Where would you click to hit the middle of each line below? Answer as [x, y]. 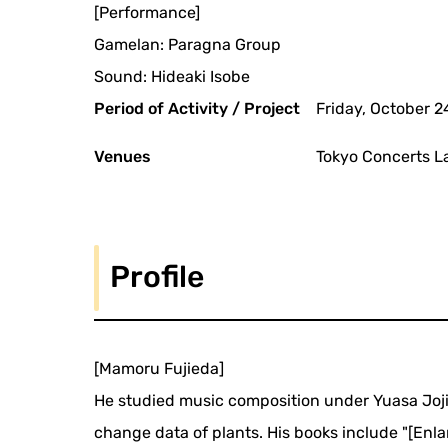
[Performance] [147, 12]
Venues [123, 156]
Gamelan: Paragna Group [188, 44]
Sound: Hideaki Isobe [172, 76]
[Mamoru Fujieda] [159, 368]
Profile [157, 276]
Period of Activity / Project [197, 108]
